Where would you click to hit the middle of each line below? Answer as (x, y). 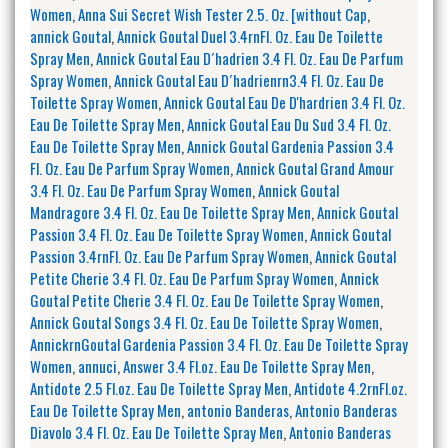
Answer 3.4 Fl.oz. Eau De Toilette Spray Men (247, 365)
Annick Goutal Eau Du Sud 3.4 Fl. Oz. (289, 123)
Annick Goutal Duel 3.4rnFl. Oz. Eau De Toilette (250, 35)
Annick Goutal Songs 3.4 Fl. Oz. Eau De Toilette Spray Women (204, 321)
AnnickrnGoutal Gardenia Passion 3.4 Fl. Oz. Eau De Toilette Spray (219, 343)
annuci (97, 365)
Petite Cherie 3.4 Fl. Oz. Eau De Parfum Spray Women (182, 277)
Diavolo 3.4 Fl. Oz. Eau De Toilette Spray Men (156, 431)
